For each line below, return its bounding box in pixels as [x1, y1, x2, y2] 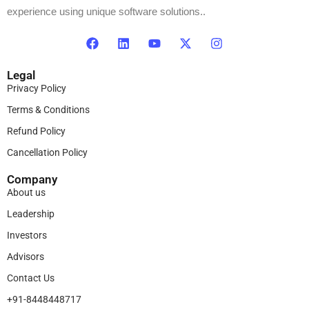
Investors [7, 230, 47, 241]
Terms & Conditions [7, 104, 90, 116]
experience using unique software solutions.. [7, 6, 206, 18]
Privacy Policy [7, 83, 66, 94]
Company [7, 172, 57, 187]
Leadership [7, 208, 54, 220]
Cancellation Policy [7, 147, 88, 159]
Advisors [7, 251, 44, 263]
